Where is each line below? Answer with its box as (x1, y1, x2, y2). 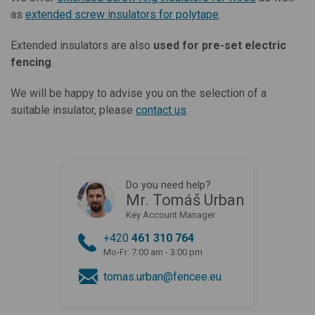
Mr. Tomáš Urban (126, 191, 245, 209)
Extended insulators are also (11, 38, 153, 52)
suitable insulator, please (11, 103, 136, 117)
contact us (136, 103, 186, 117)
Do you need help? (126, 178, 211, 191)
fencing (11, 55, 51, 69)
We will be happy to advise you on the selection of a (11, 86, 266, 100)
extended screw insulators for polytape (25, 7, 219, 21)
